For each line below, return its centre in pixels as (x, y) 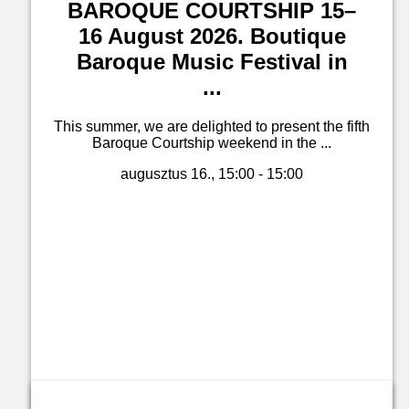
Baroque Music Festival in (212, 61)
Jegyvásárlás (212, 396)
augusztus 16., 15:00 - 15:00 (212, 173)
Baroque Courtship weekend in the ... (212, 142)
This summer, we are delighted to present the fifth (212, 126)
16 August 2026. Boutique (212, 36)
